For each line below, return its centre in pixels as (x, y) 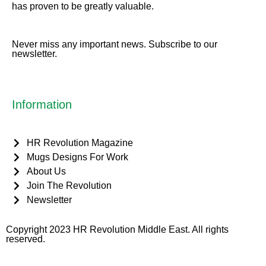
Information (42, 104)
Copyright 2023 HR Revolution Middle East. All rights (117, 229)
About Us (46, 171)
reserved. (26, 239)
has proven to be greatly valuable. (84, 6)
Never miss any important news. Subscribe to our (115, 44)
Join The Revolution (69, 186)
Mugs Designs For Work (77, 157)
